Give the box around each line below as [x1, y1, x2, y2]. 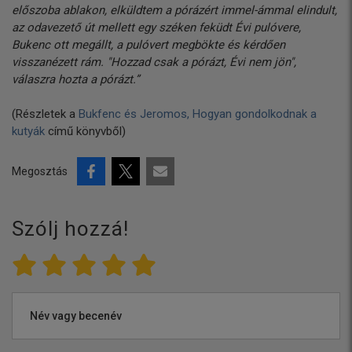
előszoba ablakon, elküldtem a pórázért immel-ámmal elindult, [12, 2, 337, 17]
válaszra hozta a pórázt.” [12, 71, 139, 86]
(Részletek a [12, 107, 79, 122]
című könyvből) [45, 124, 126, 139]
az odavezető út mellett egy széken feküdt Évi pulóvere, [12, 20, 301, 35]
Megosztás [12, 165, 68, 178]
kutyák [12, 124, 45, 139]
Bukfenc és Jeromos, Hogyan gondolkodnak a [79, 107, 317, 122]
